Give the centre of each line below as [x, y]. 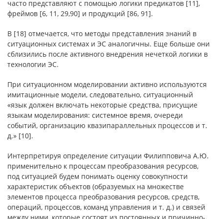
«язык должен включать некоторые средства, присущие [102, 105]
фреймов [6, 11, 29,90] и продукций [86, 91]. [80, 13]
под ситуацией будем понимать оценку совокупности [98, 176]
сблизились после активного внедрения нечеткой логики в [108, 54]
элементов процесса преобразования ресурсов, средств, [103, 197]
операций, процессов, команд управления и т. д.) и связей [106, 207]
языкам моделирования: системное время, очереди [95, 115]
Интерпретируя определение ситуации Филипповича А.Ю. [108, 156]
